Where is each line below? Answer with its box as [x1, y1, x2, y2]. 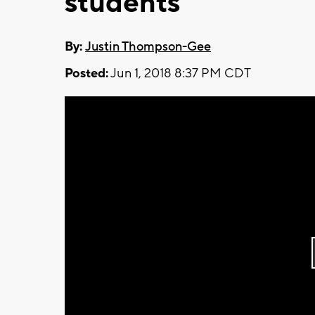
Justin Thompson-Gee [85, 38, 211, 55]
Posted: [65, 65, 108, 82]
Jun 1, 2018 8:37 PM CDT [108, 65, 251, 82]
